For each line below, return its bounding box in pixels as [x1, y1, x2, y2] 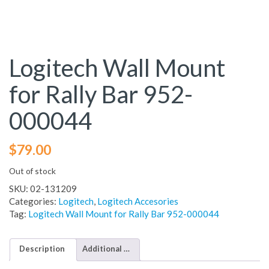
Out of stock [9, 165, 56, 176]
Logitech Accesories [97, 195, 178, 207]
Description [19, 243, 65, 253]
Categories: [9, 195, 58, 207]
